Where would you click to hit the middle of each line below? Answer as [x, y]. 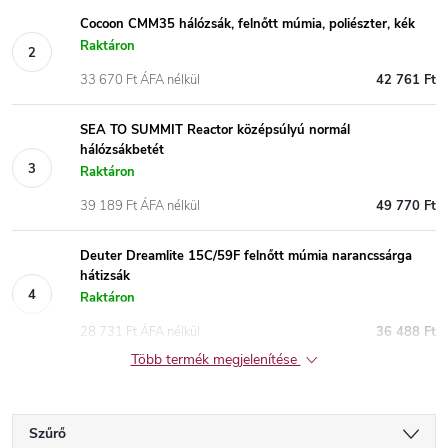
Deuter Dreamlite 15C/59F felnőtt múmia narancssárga [246, 256]
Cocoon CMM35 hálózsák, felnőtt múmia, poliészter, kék [247, 24]
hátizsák [105, 276]
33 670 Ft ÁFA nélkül [140, 80]
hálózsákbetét [122, 150]
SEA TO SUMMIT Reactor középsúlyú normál [215, 130]
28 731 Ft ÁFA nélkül [140, 332]
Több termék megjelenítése [215, 359]
